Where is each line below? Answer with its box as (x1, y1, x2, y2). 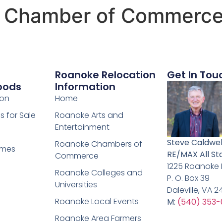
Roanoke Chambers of (55, 138, 143, 150)
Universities (55, 179, 98, 191)
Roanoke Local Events (55, 196, 139, 208)
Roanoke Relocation (55, 68, 156, 82)
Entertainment (55, 121, 110, 133)
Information (55, 80, 116, 94)
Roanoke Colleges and (55, 167, 143, 179)
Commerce (55, 150, 99, 162)
